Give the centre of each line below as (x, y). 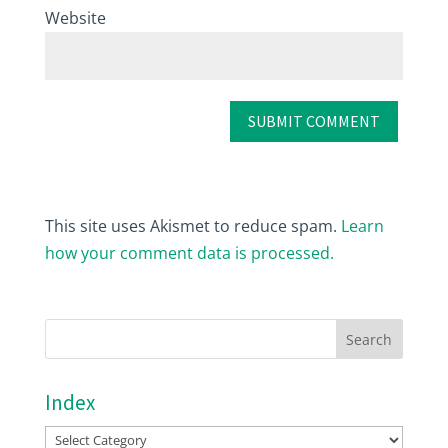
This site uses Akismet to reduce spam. (192, 225)
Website (75, 18)
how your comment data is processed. (189, 252)
